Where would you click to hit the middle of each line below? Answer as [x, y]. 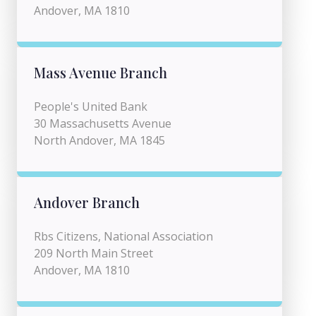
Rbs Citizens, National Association [123, 236]
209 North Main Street [93, 253]
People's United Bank [91, 107]
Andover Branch [87, 202]
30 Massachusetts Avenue [103, 123]
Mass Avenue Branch [101, 72]
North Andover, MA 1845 [99, 140]
